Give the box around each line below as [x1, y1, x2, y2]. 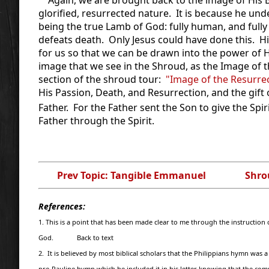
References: [38, 200, 85, 212]
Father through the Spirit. [38, 113, 154, 127]
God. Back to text [38, 232, 113, 242]
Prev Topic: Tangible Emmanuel [56, 168, 206, 182]
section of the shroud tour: [38, 72, 166, 86]
